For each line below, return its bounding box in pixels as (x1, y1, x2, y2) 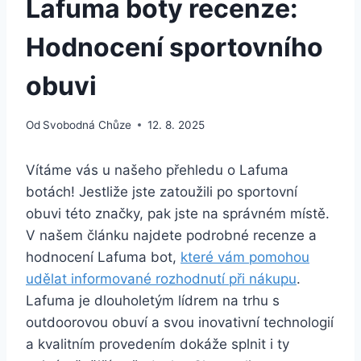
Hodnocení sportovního (26, 31, 323, 63)
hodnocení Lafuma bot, (26, 248, 180, 265)
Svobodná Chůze (43, 118, 132, 131)
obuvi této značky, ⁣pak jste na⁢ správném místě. (26, 205, 330, 222)
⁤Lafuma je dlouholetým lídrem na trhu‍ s (26, 292, 280, 309)
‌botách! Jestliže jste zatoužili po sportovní (26, 183, 297, 200)
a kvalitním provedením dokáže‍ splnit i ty (26, 335, 289, 352)
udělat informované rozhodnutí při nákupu (26, 270, 297, 287)
